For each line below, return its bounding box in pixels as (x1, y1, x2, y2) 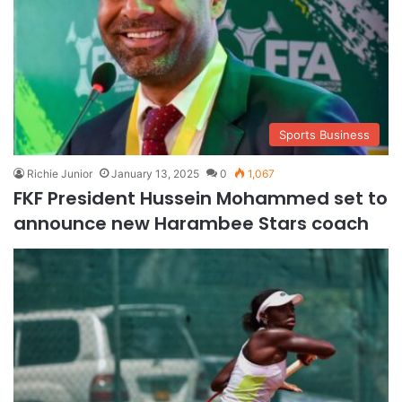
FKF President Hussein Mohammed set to (13, 185, 388, 211)
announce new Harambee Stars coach (13, 210, 378, 236)
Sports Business (279, 127, 370, 142)
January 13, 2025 (111, 166, 199, 180)
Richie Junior (27, 166, 92, 180)
